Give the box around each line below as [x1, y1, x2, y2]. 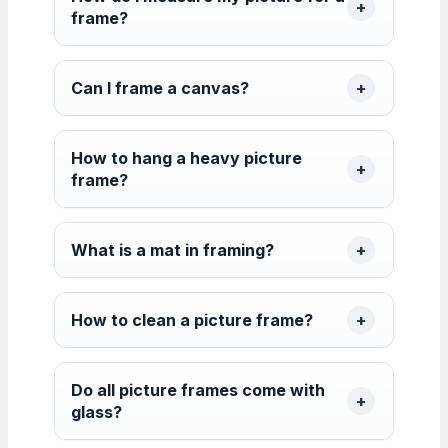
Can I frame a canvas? [71, 77, 249, 98]
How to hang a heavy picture [71, 147, 302, 168]
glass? [71, 401, 122, 422]
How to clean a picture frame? [71, 309, 313, 330]
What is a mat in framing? [71, 239, 274, 260]
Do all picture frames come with [71, 379, 325, 400]
